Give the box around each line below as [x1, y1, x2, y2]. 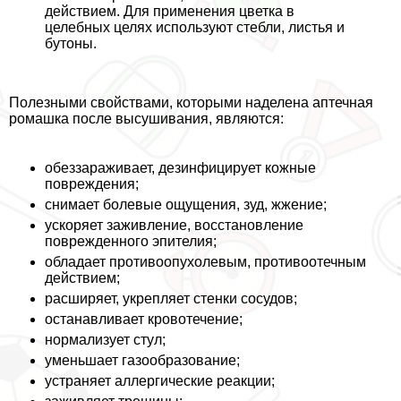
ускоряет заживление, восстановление [45, 218, 303, 234]
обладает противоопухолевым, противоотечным [45, 254, 366, 270]
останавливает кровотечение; [45, 311, 243, 328]
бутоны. [45, 36, 97, 52]
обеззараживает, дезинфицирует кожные [45, 160, 316, 176]
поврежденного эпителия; [45, 234, 217, 250]
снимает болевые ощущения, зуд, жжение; [45, 197, 327, 213]
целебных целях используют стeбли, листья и [45, 20, 345, 36]
